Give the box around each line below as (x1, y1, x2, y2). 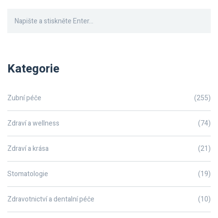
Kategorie (7, 60, 59, 78)
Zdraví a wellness (7, 118, 59, 129)
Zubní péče (7, 93, 41, 104)
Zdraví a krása (7, 144, 49, 154)
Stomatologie (7, 169, 48, 180)
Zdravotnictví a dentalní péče (7, 194, 94, 205)
